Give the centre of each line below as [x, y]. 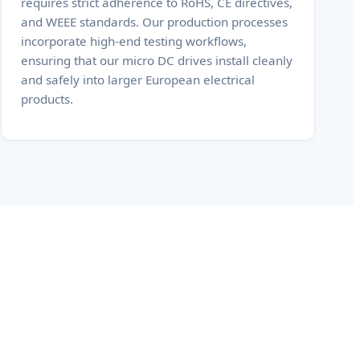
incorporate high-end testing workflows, [134, 41]
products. [47, 98]
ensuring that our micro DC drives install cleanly [157, 60]
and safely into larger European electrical [138, 79]
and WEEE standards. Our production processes [155, 21]
